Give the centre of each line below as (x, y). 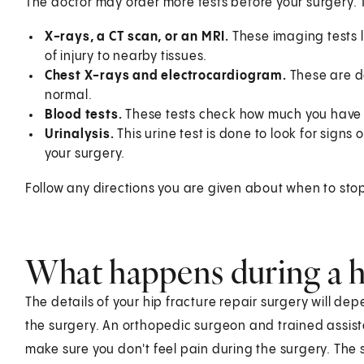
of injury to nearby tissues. (126, 56)
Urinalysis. (81, 134)
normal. (68, 95)
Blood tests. (85, 115)
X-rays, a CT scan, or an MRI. (138, 37)
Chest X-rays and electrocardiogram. (167, 76)
